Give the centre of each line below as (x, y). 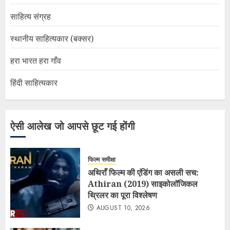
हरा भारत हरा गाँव (36, 61)
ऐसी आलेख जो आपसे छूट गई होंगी (73, 127)
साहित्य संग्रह (31, 17)
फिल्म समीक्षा (102, 159)
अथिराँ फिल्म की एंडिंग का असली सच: (143, 172)
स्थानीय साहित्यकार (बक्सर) (52, 39)
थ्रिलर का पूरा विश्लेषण (122, 195)
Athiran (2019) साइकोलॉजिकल (143, 184)
